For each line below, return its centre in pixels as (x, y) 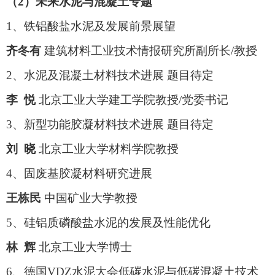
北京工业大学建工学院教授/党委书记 (132, 100)
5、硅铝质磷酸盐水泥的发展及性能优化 (108, 223)
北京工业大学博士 (84, 247)
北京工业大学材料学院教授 (107, 149)
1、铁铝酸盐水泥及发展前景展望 (91, 26)
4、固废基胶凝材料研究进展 (79, 174)
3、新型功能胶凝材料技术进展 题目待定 (110, 125)
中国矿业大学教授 (89, 198)
